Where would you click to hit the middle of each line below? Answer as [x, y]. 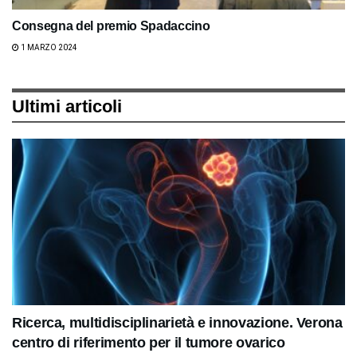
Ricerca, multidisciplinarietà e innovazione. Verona [177, 322]
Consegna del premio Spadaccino [111, 25]
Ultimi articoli [67, 106]
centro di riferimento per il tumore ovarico [149, 342]
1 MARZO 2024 [48, 47]
